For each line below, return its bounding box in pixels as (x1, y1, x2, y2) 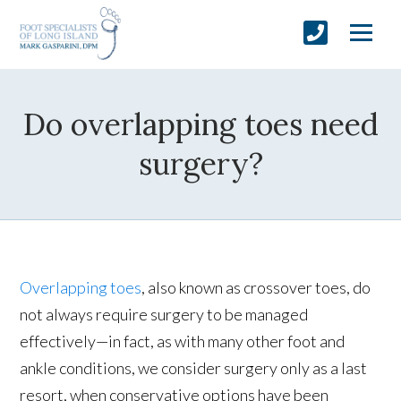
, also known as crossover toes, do (141, 277, 371, 297)
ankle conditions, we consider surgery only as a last (20, 357, 368, 378)
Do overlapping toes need (22, 104, 379, 143)
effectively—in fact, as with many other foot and (20, 330, 346, 351)
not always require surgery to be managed (20, 303, 309, 324)
